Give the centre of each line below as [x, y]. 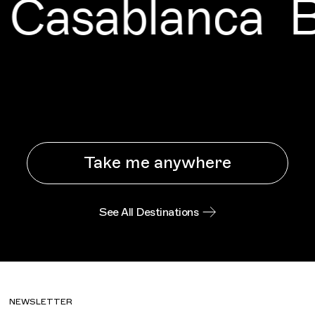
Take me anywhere [157, 163]
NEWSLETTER [41, 301]
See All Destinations [149, 212]
